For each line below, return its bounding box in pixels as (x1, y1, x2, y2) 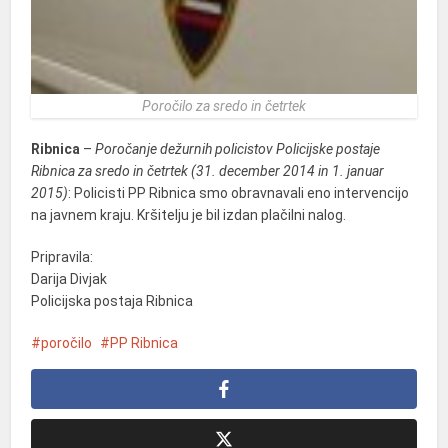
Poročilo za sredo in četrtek (142, 97, 306, 114)
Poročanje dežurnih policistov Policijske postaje (95, 140, 381, 157)
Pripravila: (31, 248, 94, 265)
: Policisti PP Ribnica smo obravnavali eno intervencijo (68, 184, 410, 201)
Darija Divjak (31, 270, 108, 287)
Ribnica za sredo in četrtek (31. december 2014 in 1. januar (31, 162, 385, 179)
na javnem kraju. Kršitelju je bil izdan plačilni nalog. (31, 206, 347, 223)
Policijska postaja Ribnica (31, 292, 194, 309)
